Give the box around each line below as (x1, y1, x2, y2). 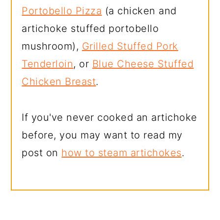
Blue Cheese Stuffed (92, 57, 194, 70)
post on (22, 146, 62, 159)
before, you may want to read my (22, 129, 183, 141)
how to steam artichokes (61, 146, 182, 159)
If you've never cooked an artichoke (22, 111, 197, 123)
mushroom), (22, 40, 82, 52)
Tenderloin (22, 57, 74, 70)
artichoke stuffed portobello (22, 22, 159, 34)
